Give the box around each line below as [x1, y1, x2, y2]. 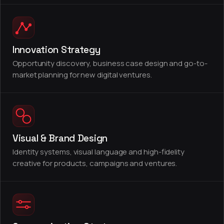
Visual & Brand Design [12, 132, 108, 144]
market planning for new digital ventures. [12, 69, 152, 80]
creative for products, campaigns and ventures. [12, 158, 177, 168]
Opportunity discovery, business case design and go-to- [12, 58, 207, 68]
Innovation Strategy [12, 43, 100, 56]
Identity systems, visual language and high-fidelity [12, 146, 185, 157]
